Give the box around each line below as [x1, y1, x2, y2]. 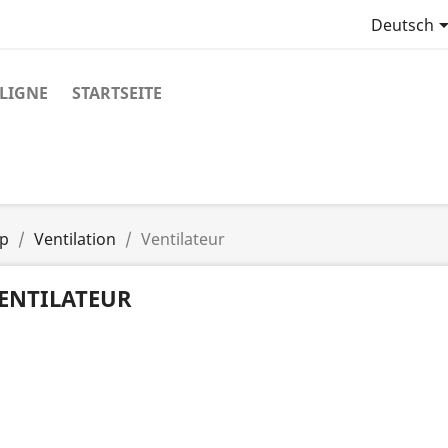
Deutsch [370, 14, 434, 37]
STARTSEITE [72, 82, 162, 104]
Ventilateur [141, 228, 225, 251]
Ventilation [34, 228, 116, 251]
